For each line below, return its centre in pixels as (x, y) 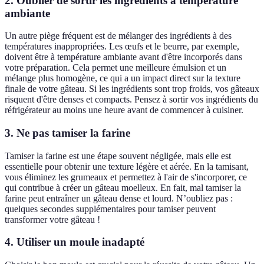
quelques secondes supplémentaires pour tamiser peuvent (110, 209)
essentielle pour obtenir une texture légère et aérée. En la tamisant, (127, 166)
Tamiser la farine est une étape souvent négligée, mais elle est (118, 156)
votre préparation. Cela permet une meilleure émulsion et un (115, 68)
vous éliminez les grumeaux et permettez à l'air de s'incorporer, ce (126, 177)
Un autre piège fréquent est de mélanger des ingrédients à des (118, 36)
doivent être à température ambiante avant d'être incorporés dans (123, 57)
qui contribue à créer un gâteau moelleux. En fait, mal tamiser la (123, 187)
